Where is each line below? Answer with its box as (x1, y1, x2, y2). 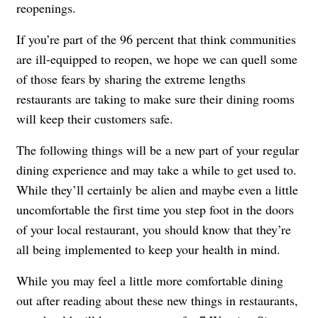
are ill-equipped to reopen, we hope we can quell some (16, 50, 297, 68)
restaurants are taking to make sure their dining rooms (16, 90, 295, 108)
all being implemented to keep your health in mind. (16, 241, 280, 258)
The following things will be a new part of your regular (16, 141, 299, 159)
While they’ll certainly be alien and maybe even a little (16, 181, 298, 199)
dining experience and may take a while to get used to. (16, 161, 297, 179)
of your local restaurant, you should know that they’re (16, 221, 291, 238)
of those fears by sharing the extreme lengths (16, 70, 246, 88)
